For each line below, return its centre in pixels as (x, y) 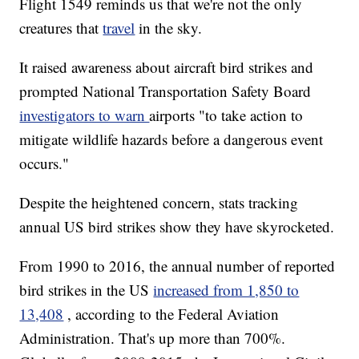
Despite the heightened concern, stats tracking (159, 203)
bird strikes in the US (85, 290)
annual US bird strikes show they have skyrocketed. (177, 227)
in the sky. (171, 28)
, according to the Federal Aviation (173, 314)
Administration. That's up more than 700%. (153, 338)
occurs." (44, 163)
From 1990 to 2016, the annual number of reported (177, 266)
